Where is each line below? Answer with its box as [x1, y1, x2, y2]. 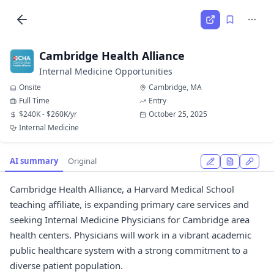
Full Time [19, 95, 50, 106]
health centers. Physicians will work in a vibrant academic [10, 229, 251, 241]
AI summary [10, 155, 58, 166]
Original [68, 155, 97, 166]
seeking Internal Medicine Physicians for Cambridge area [10, 213, 250, 226]
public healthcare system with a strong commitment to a [10, 244, 248, 256]
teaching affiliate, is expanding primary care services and [10, 198, 249, 210]
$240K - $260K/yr [19, 109, 77, 119]
